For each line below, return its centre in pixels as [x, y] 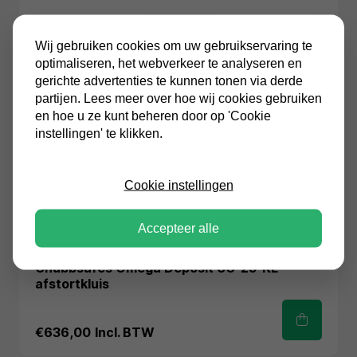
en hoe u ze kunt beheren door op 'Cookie [153, 116]
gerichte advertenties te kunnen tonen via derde [169, 80]
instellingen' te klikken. [99, 133]
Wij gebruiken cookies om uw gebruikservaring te [174, 45]
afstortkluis [72, 284]
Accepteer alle [178, 228]
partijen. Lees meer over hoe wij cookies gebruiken [178, 98]
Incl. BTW [125, 332]
